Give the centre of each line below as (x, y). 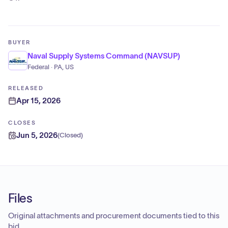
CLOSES (22, 123)
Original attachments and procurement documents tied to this (114, 216)
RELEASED (26, 88)
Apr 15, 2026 (38, 101)
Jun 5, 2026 (37, 135)
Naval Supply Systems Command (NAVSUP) (104, 56)
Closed (70, 135)
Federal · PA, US (51, 67)
